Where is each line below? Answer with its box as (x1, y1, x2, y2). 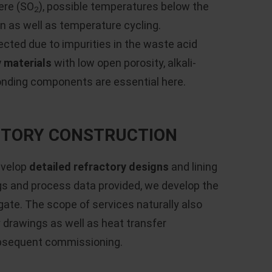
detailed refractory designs (29, 160, 169, 173)
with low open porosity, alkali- (52, 56, 196, 69)
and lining (169, 160, 217, 173)
